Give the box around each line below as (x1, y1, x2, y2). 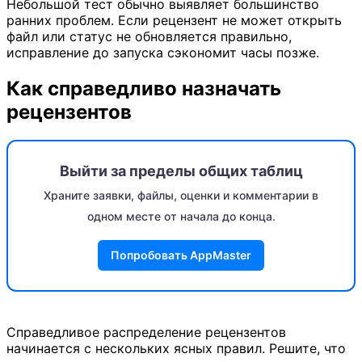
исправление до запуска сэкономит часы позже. (6, 44, 319, 61)
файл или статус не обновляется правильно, (6, 28, 292, 45)
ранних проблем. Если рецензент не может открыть (6, 12, 342, 29)
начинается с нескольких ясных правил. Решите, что (6, 340, 346, 356)
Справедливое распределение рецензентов (6, 324, 286, 340)
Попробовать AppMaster (111, 248, 251, 262)
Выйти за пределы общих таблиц (59, 162, 303, 179)
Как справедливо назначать (6, 77, 281, 101)
